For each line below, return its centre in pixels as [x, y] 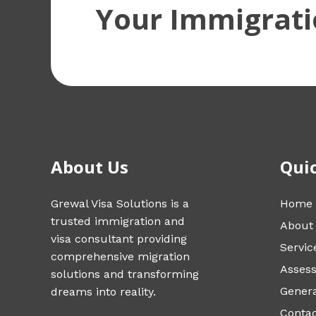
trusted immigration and [118, 221]
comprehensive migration [120, 257]
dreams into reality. [103, 292]
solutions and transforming [125, 274]
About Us [90, 167]
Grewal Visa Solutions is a [120, 204]
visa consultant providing [119, 239]
